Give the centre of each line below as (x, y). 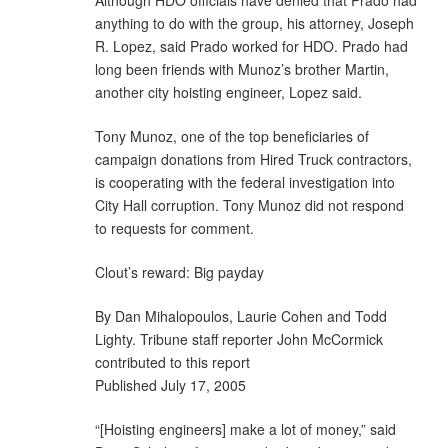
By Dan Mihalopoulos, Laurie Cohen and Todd (241, 315)
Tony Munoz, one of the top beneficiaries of (232, 135)
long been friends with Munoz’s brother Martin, (242, 68)
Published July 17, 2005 (170, 384)
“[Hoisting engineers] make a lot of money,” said (245, 428)
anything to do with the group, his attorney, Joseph (254, 22)
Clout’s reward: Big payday (179, 271)
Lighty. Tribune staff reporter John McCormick (239, 338)
